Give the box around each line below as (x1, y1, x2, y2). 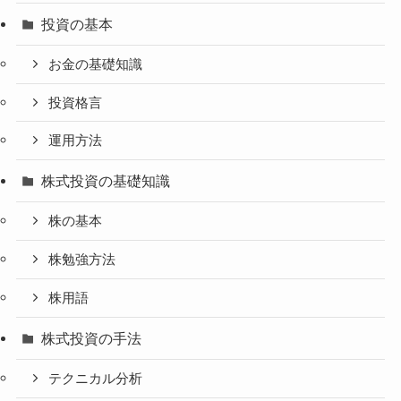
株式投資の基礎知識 (41, 173, 171, 190)
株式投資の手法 (41, 329, 142, 346)
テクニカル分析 (48, 371, 143, 386)
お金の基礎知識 (48, 56, 143, 72)
